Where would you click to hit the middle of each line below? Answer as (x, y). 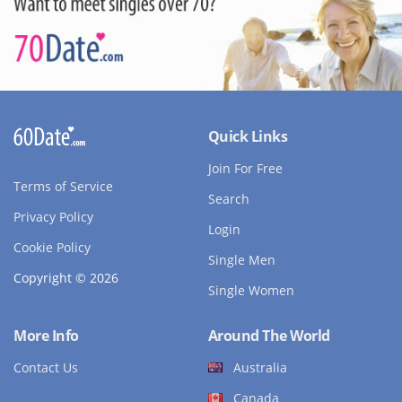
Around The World (269, 335)
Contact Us (46, 367)
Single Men (241, 259)
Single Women (251, 290)
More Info (46, 335)
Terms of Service (63, 186)
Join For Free (245, 168)
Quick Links (248, 136)
